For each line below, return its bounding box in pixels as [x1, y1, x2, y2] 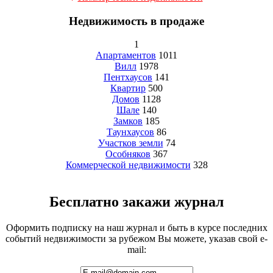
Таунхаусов [107, 127, 154, 138]
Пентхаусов [104, 72, 152, 83]
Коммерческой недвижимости [65, 160, 191, 171]
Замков [113, 116, 143, 127]
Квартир [110, 83, 146, 94]
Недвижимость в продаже [69, 14, 204, 27]
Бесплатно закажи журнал [49, 194, 224, 210]
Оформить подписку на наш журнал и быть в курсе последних [5, 222, 268, 233]
